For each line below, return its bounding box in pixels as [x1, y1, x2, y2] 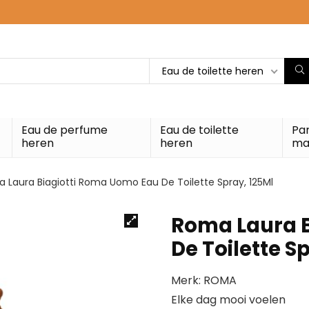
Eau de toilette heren [162, 63, 263, 78]
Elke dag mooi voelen [171, 291, 286, 308]
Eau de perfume [21, 121, 108, 138]
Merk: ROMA [171, 272, 237, 288]
